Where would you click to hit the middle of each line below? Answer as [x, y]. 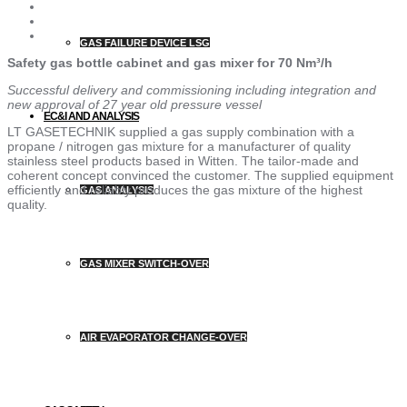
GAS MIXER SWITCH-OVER [144, 263]
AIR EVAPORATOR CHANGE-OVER [164, 337]
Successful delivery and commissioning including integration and [192, 90]
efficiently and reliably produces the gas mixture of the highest [185, 190]
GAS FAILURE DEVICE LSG [145, 43]
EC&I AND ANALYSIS [91, 116]
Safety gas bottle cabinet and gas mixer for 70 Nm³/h [170, 63]
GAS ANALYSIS [117, 190]
